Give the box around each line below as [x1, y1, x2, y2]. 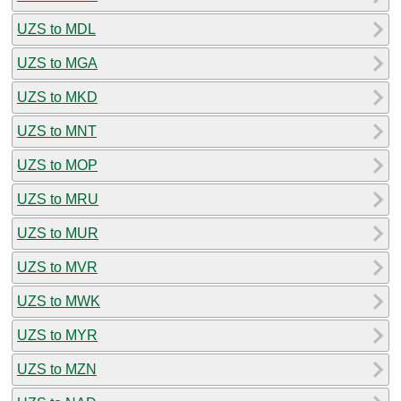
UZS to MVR [17, 259, 98, 275]
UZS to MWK [17, 293, 100, 309]
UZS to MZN [17, 361, 97, 377]
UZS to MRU [17, 191, 98, 207]
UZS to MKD [17, 89, 98, 105]
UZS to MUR [17, 225, 98, 241]
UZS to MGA [17, 55, 98, 71]
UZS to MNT [17, 123, 97, 139]
